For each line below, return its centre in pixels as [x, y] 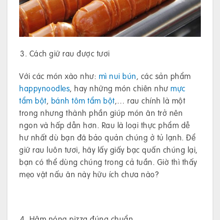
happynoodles [44, 88]
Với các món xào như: [59, 76]
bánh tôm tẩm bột [83, 100]
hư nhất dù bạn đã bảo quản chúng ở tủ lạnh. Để [107, 137]
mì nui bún [117, 76]
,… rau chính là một [150, 100]
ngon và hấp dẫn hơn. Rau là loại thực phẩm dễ [105, 125]
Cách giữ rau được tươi [69, 54]
